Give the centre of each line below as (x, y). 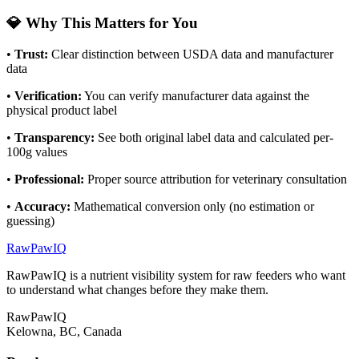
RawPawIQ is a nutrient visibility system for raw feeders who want (176, 275)
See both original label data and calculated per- (214, 137)
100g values (37, 151)
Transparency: (54, 137)
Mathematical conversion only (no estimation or (192, 206)
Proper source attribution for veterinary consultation (216, 179)
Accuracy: (42, 206)
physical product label (62, 110)
